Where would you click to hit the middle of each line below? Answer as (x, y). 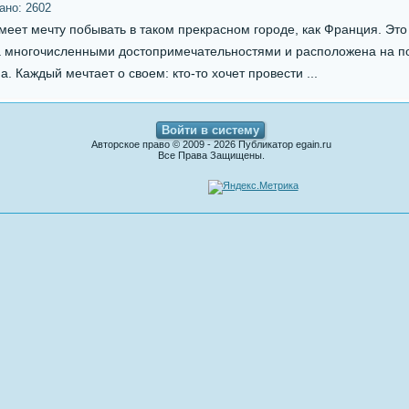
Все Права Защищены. (211, 155)
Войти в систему (210, 130)
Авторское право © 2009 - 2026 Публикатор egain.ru (211, 144)
